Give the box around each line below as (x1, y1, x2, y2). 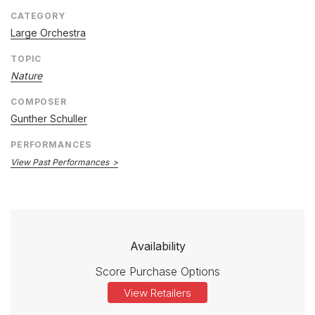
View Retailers (124, 286, 191, 300)
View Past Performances (11, 157, 109, 168)
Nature (11, 70, 42, 82)
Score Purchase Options (95, 264, 220, 279)
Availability (129, 239, 186, 254)
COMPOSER (11, 96, 67, 108)
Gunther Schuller (11, 112, 87, 125)
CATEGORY (11, 11, 65, 22)
